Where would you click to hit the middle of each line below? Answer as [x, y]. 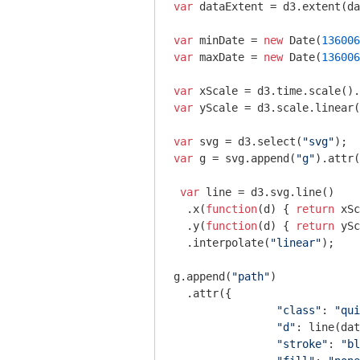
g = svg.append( [244, 158]
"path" [251, 276]
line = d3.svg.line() [267, 192]
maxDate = [228, 57]
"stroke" [302, 344]
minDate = [228, 40]
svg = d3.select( [247, 141]
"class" [299, 310]
